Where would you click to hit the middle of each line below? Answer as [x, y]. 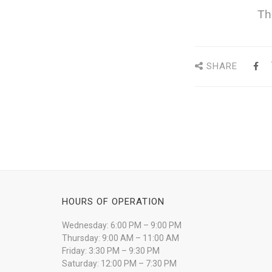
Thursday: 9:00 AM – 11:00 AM [121, 238]
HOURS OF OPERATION [113, 202]
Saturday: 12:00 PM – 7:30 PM [119, 264]
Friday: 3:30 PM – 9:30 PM [111, 251]
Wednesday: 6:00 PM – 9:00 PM [122, 226]
